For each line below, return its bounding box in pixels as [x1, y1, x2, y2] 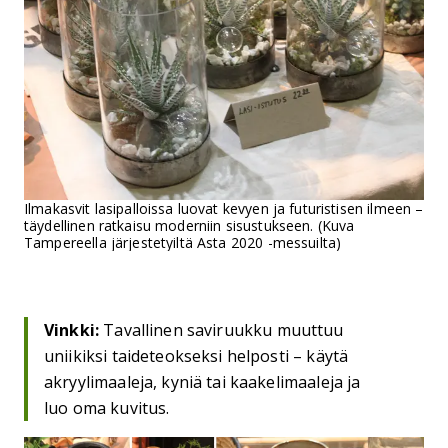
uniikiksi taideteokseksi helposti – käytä [44, 344, 349, 367]
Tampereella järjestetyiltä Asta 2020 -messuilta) [24, 232, 342, 252]
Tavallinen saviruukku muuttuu [99, 318, 344, 341]
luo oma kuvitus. [44, 396, 170, 419]
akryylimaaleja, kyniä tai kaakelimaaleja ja [44, 370, 361, 393]
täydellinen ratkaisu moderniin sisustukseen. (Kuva [24, 215, 355, 235]
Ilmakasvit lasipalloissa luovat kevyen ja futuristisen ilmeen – [24, 198, 424, 218]
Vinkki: [44, 318, 100, 341]
